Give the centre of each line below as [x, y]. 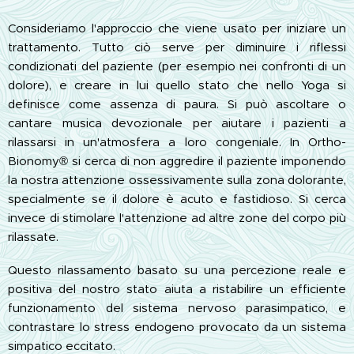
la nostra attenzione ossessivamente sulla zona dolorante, [177, 179]
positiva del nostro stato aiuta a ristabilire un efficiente [177, 288]
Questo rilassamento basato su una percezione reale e [177, 269]
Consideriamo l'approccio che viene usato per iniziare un [177, 28]
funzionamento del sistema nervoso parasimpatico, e [177, 307]
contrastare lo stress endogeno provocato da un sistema [177, 326]
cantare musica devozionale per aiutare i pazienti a [177, 122]
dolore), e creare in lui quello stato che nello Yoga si [177, 85]
